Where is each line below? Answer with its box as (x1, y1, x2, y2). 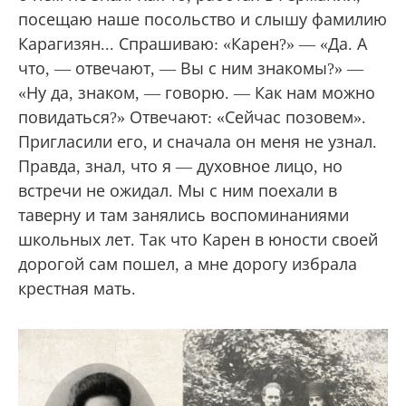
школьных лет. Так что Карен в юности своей (18, 230, 378, 249)
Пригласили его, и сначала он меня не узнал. (18, 132, 377, 151)
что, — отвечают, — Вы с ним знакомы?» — (18, 59, 363, 78)
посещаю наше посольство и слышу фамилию (18, 10, 387, 29)
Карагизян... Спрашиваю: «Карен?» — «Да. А (18, 34, 367, 53)
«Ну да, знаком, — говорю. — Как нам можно (18, 83, 375, 102)
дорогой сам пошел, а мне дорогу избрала (18, 255, 357, 274)
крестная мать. (18, 279, 136, 298)
